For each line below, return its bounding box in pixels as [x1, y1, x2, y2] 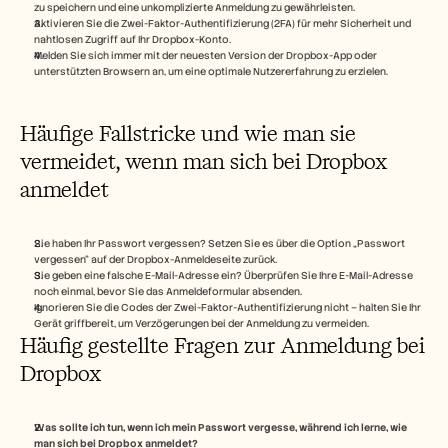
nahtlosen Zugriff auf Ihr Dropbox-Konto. [34, 32, 231, 46]
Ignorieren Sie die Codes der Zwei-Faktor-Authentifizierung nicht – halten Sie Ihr [34, 300, 421, 314]
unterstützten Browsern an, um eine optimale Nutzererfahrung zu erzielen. [34, 64, 388, 78]
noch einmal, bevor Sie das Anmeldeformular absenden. [34, 284, 302, 298]
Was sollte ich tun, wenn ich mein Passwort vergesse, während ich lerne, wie [34, 420, 407, 434]
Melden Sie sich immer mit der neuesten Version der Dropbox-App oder [34, 48, 377, 62]
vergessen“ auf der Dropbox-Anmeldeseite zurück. [34, 252, 277, 266]
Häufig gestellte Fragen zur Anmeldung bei [20, 330, 425, 360]
